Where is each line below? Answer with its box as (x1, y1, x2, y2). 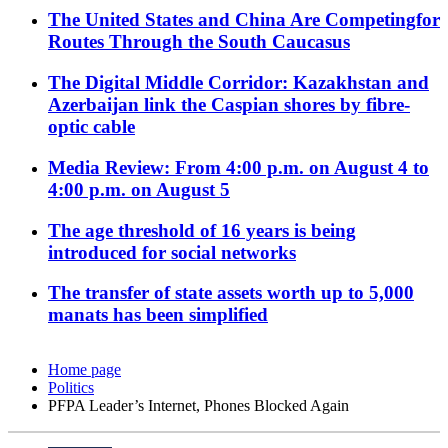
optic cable (48, 116, 135, 138)
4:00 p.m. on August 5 (48, 178, 230, 200)
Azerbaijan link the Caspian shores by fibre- (48, 94, 410, 116)
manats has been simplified (48, 304, 268, 326)
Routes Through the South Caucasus (48, 31, 350, 53)
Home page (48, 361, 121, 379)
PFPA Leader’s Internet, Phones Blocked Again (48, 397, 349, 415)
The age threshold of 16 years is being (48, 219, 356, 241)
